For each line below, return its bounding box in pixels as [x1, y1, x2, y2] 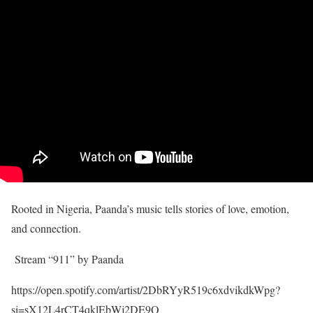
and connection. [11, 221, 85, 236]
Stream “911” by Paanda [11, 252, 124, 267]
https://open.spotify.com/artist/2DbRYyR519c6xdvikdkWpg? [11, 282, 280, 298]
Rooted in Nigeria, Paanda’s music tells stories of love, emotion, [11, 201, 289, 217]
